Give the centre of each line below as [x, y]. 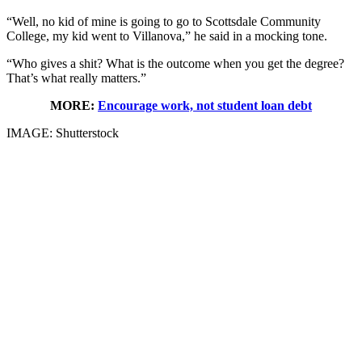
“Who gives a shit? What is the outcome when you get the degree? [175, 63]
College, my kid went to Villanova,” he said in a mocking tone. [167, 36]
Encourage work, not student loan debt [205, 105]
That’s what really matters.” [76, 78]
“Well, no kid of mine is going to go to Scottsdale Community [164, 21]
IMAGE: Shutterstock [63, 133]
